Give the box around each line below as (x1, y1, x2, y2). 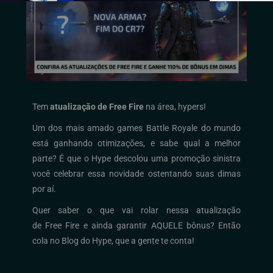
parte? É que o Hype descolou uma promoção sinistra (32, 153, 241, 163)
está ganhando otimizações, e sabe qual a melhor (32, 138, 241, 148)
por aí (32, 183, 54, 194)
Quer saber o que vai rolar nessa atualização (32, 205, 241, 215)
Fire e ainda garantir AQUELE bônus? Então (65, 220, 241, 230)
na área (143, 101, 174, 112)
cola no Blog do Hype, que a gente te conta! (32, 235, 194, 246)
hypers (177, 101, 204, 112)
